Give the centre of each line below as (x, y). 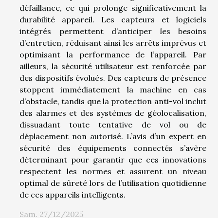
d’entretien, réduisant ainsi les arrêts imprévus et (113, 43)
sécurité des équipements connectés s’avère (113, 148)
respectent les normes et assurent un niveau (113, 171)
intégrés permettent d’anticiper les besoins (113, 31)
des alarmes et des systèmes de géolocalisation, (113, 113)
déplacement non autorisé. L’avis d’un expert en (113, 136)
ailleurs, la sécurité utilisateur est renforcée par (113, 66)
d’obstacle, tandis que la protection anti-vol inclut (113, 101)
